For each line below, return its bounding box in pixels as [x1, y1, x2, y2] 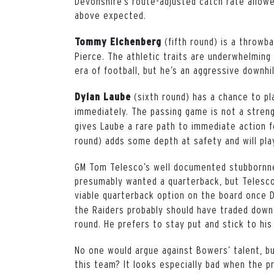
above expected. [75, 9, 148, 21]
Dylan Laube [75, 91, 131, 102]
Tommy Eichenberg [75, 35, 161, 47]
